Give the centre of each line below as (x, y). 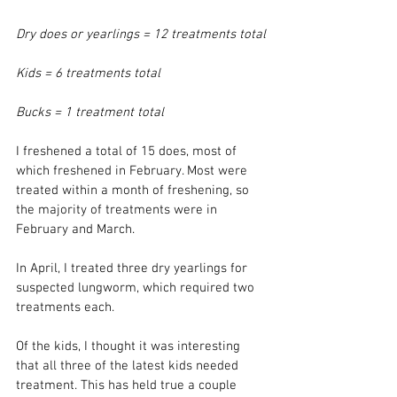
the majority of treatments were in (118, 210)
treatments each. (67, 307)
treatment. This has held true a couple (128, 385)
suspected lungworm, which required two (137, 288)
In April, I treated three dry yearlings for (133, 269)
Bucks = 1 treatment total (90, 113)
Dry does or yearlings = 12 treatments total (141, 35)
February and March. (77, 230)
